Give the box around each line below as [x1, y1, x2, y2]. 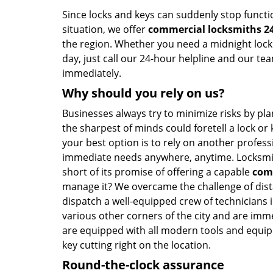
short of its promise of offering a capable [62, 165, 252, 179]
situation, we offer [62, 23, 148, 36]
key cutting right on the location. [62, 238, 211, 252]
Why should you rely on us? [62, 85, 225, 101]
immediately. [62, 66, 121, 80]
